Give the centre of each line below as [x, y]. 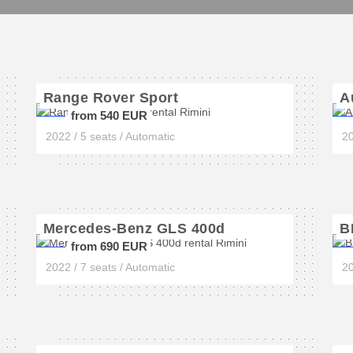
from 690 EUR [109, 246]
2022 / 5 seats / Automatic [110, 136]
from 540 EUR [109, 115]
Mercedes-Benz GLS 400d [134, 229]
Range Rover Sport [111, 98]
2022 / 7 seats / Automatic [110, 267]
